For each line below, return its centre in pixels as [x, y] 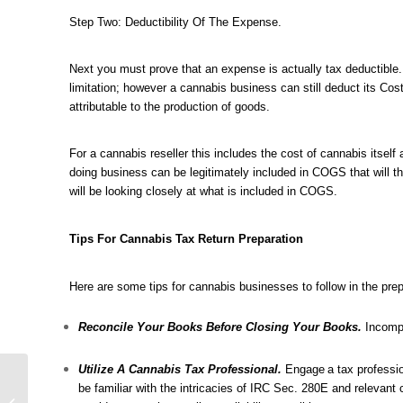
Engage [305, 369]
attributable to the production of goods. [170, 107]
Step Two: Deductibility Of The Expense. [175, 22]
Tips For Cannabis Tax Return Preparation [186, 238]
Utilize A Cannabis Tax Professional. [180, 369]
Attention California [84, 376]
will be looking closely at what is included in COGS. [203, 192]
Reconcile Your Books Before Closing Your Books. [220, 327]
